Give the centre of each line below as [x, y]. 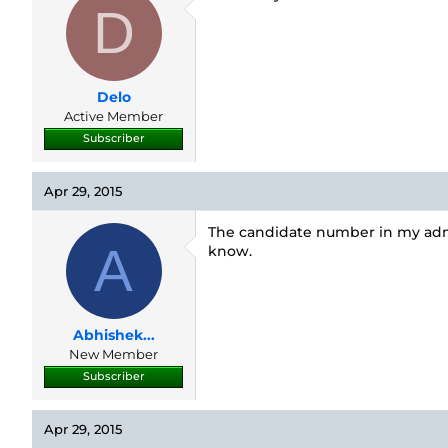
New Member [113, 354]
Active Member [113, 116]
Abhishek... [113, 335]
